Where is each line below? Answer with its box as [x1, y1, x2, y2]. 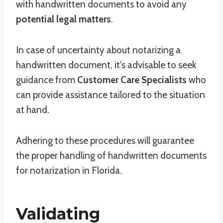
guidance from [16, 74, 77, 86]
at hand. [16, 104, 49, 115]
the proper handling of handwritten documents [16, 150, 207, 161]
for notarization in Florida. [16, 165, 122, 176]
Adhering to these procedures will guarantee [16, 135, 194, 146]
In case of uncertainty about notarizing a [16, 44, 181, 56]
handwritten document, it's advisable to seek [16, 59, 196, 71]
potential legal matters [16, 13, 111, 25]
